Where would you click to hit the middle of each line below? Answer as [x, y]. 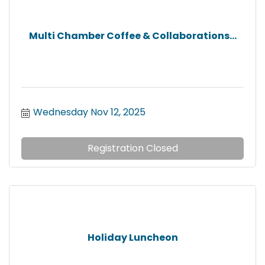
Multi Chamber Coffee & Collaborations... [132, 35]
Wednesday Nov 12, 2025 [89, 112]
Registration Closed [132, 148]
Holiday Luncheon [132, 237]
